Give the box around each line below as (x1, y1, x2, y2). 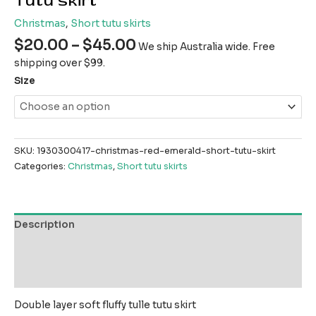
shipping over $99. (14, 57, 105, 70)
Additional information (14, 244, 130, 256)
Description (14, 219, 75, 231)
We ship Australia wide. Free (138, 41, 275, 54)
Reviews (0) (14, 269, 75, 281)
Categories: (14, 160, 68, 172)
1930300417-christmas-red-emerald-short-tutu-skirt (37, 145, 276, 157)
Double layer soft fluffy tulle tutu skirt (14, 299, 196, 312)
